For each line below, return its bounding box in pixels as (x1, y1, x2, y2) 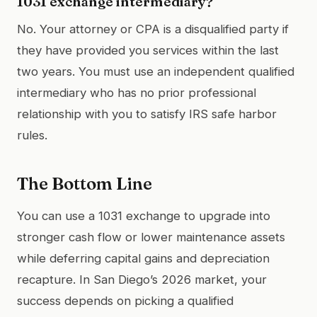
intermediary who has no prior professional (17, 85, 256, 100)
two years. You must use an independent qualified (17, 64, 294, 79)
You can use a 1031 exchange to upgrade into (17, 208, 270, 223)
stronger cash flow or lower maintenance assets (17, 229, 285, 244)
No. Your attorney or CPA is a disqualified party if (17, 21, 289, 36)
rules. (17, 127, 47, 142)
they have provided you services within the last (17, 42, 279, 57)
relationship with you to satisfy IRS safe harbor (17, 106, 277, 121)
